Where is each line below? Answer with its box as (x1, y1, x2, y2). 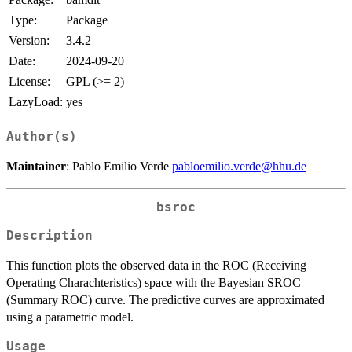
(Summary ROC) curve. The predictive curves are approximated (6, 293, 324, 307)
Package (66, 13, 108, 27)
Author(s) (6, 129, 77, 144)
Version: (9, 34, 49, 48)
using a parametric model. (6, 310, 134, 324)
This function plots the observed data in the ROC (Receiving (6, 258, 306, 273)
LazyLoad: (9, 95, 63, 109)
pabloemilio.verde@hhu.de (172, 159, 306, 173)
